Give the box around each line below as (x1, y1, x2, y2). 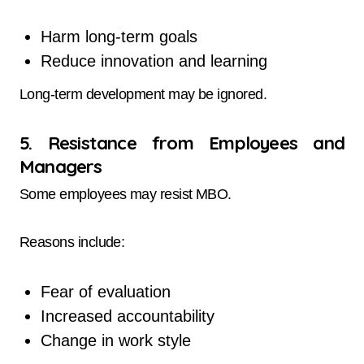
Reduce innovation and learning (40, 51, 267, 70)
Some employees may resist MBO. (19, 186, 232, 203)
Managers (19, 154, 102, 178)
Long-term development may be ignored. (19, 85, 267, 102)
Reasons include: (19, 234, 125, 251)
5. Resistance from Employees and (19, 131, 344, 154)
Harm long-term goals (40, 27, 197, 45)
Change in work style (40, 331, 191, 350)
